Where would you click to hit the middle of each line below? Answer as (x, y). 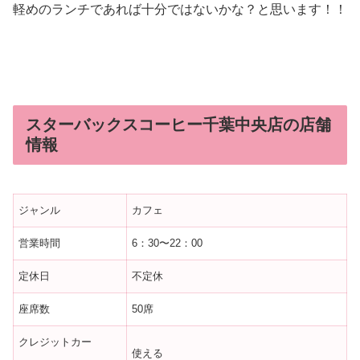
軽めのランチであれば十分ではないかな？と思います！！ (180, 10)
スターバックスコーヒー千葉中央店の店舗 (178, 125)
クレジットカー (55, 342)
